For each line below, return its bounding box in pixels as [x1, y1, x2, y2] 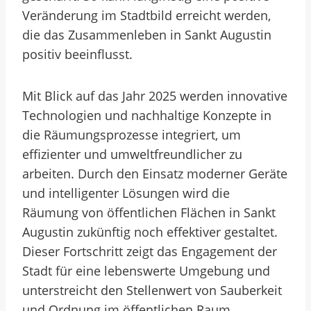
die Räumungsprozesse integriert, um [22, 126, 241, 143]
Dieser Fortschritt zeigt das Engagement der [22, 243, 277, 260]
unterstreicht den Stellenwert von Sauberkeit [22, 282, 282, 299]
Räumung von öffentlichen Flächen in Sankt [22, 204, 276, 221]
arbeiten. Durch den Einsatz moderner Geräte [22, 165, 287, 182]
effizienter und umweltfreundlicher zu [22, 146, 242, 162]
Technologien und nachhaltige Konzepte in [22, 107, 271, 124]
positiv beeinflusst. [22, 46, 133, 62]
